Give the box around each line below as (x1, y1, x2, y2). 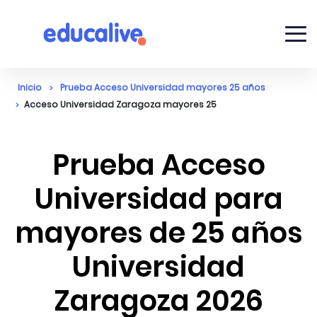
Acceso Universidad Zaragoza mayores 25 (24, 98, 217, 110)
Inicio (18, 81, 42, 93)
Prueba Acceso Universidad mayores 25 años (60, 81, 265, 93)
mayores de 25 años (14, 213, 303, 253)
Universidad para (34, 179, 283, 219)
